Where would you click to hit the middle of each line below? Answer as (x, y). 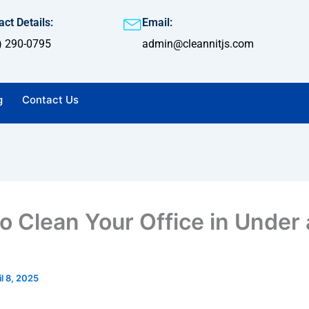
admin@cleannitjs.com (198, 44)
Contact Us (50, 100)
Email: (157, 22)
